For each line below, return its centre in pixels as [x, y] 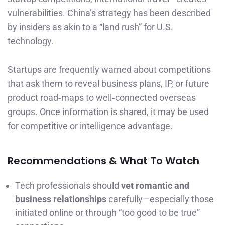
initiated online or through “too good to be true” [107, 212]
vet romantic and [155, 185]
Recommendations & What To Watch [103, 160]
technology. [31, 41]
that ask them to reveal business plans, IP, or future [108, 83]
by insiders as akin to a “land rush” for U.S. [90, 27]
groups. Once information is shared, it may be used [108, 111]
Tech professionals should [68, 185]
